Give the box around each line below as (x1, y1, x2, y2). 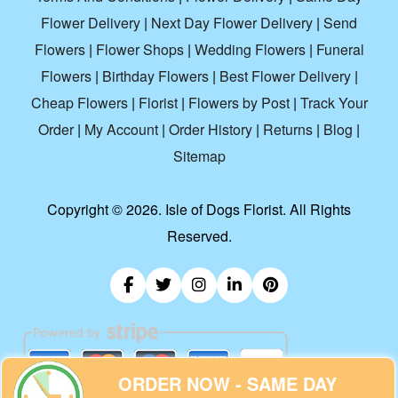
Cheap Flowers (30, 92, 128, 114)
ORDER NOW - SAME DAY (118, 370, 338, 396)
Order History (169, 119, 252, 140)
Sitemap (172, 146, 226, 167)
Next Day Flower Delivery (151, 12, 313, 34)
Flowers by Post (187, 92, 290, 114)
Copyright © (47, 199, 126, 220)
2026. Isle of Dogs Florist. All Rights (126, 199, 351, 220)
